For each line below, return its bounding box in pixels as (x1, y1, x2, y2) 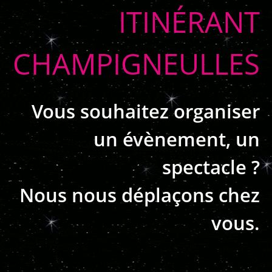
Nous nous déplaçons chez (19, 182, 260, 208)
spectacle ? (162, 154, 260, 180)
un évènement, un (93, 126, 260, 152)
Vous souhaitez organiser (32, 98, 260, 124)
